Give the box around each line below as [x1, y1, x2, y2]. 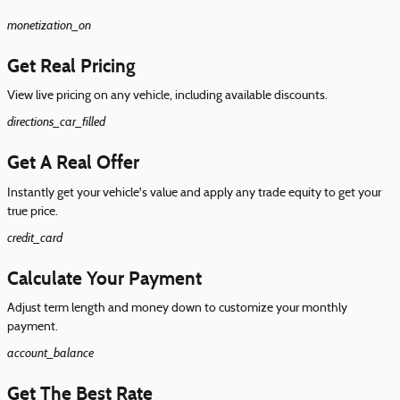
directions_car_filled [7, 113, 105, 129]
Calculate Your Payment [7, 266, 202, 290]
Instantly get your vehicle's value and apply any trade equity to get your [7, 186, 381, 200]
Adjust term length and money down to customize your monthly [7, 302, 347, 315]
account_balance [7, 345, 94, 361]
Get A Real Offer [7, 151, 139, 174]
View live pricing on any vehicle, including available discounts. [7, 89, 328, 103]
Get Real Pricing [7, 54, 136, 78]
